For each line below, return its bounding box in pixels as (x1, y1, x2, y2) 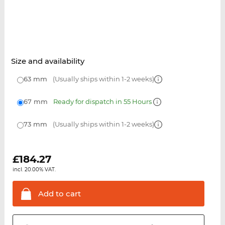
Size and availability (11, 56, 84, 66)
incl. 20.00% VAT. (12, 166, 56, 173)
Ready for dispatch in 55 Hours (53, 97, 153, 106)
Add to (38, 189, 64, 199)
